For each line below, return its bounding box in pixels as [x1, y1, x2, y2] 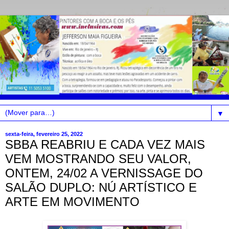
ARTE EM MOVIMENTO [5, 194, 140, 209]
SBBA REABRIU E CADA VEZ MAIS [5, 137, 205, 151]
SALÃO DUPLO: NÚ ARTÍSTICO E [5, 180, 197, 194]
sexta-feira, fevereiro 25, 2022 [5, 131, 83, 138]
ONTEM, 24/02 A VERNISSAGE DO [5, 166, 203, 180]
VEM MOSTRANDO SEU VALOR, [5, 151, 191, 166]
